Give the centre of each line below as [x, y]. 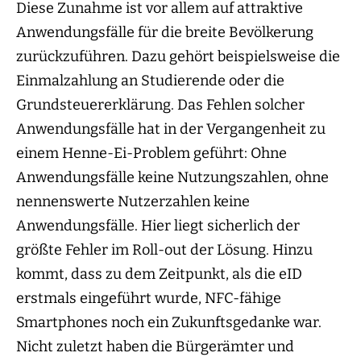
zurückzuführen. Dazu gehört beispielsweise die [178, 57]
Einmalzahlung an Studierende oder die [150, 81]
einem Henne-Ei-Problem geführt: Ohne [151, 154]
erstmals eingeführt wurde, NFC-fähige [149, 299]
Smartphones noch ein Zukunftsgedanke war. [169, 323]
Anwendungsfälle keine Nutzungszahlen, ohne [172, 178]
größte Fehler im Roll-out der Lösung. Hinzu [164, 250]
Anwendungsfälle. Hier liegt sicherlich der [158, 226]
